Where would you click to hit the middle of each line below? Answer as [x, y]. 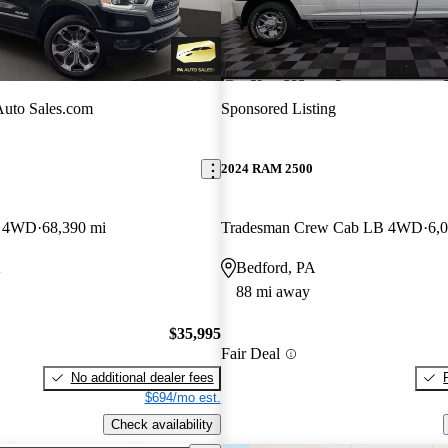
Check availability [161, 424]
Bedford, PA [275, 268]
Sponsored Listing [278, 108]
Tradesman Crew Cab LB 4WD [321, 228]
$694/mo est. [182, 397]
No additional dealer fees [142, 377]
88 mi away [272, 292]
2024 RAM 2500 [266, 169]
